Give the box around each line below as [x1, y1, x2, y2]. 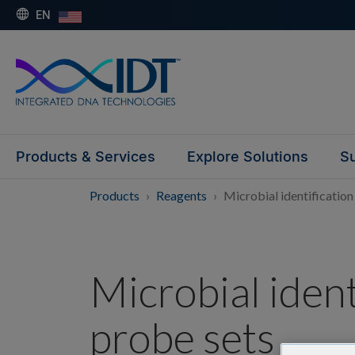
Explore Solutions [187, 147, 308, 165]
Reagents [156, 187, 209, 203]
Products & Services [16, 147, 155, 165]
